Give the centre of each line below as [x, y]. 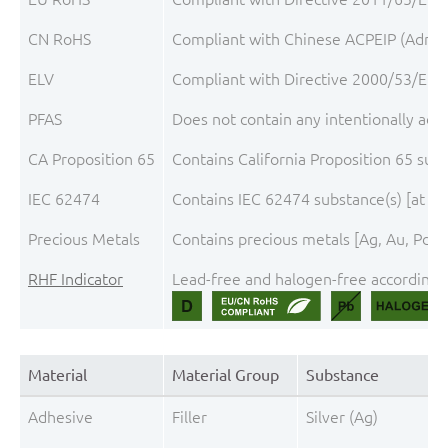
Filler [189, 417]
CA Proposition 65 [91, 158]
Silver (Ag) [342, 417]
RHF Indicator [75, 278]
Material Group [225, 375]
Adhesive [60, 417]
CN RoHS [59, 38]
